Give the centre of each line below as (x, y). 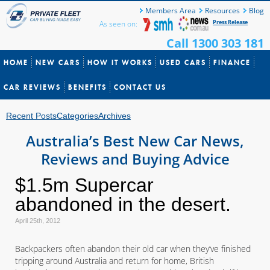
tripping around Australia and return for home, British (115, 261)
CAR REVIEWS (32, 87)
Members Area (171, 11)
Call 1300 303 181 (215, 43)
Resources (222, 11)
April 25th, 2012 (38, 221)
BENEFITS (87, 87)
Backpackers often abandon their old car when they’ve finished (133, 249)
